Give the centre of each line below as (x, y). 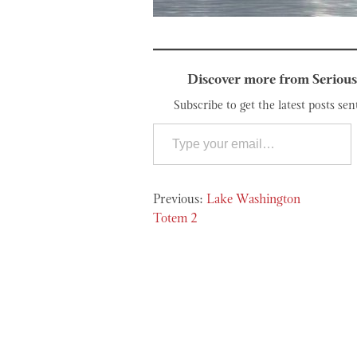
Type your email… (171, 123)
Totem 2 (175, 220)
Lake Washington (253, 200)
